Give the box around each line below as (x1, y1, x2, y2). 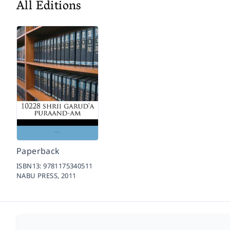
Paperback (16, 145, 60, 157)
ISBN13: (16, 161, 44, 170)
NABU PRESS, (16, 171, 61, 180)
